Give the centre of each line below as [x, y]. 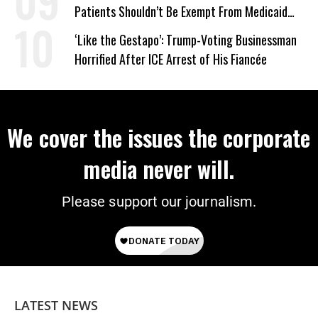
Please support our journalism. [159, 202]
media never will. [159, 169]
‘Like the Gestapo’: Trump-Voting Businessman [186, 40]
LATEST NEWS [56, 306]
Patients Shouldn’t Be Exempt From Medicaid [181, 12]
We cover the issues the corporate [159, 138]
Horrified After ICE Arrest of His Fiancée [171, 59]
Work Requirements [121, 31]
